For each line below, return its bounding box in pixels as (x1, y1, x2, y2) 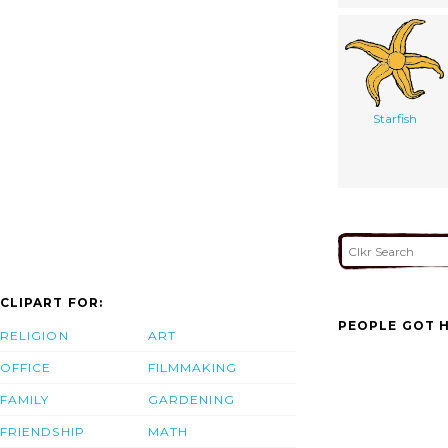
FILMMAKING (148, 360, 237, 376)
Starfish (372, 110, 417, 126)
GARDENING (148, 392, 235, 408)
